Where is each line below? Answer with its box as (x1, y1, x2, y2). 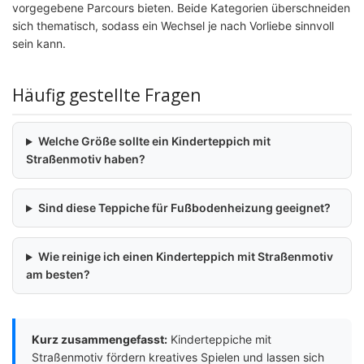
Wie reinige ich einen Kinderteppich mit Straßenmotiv (37, 249, 333, 264)
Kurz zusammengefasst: (32, 332, 167, 347)
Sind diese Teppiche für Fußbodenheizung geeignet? (37, 201, 331, 215)
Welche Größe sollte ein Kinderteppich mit (37, 134, 271, 149)
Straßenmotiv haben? (26, 152, 145, 167)
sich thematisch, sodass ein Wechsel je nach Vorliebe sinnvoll (12, 19, 334, 33)
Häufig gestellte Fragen (12, 84, 201, 107)
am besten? (26, 267, 90, 282)
